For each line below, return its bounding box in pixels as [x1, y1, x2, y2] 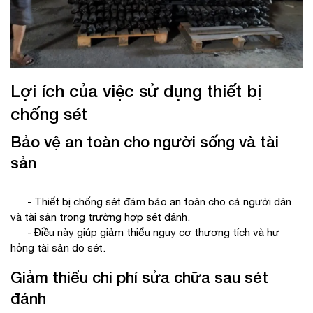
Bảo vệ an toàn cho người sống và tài [10, 133, 279, 152]
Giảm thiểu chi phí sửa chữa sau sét [10, 268, 268, 287]
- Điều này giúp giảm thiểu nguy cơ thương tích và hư [10, 226, 279, 239]
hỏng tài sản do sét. [10, 242, 105, 254]
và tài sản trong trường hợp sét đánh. [10, 211, 190, 224]
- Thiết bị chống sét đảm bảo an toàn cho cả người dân [10, 196, 291, 208]
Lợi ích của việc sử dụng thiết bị [10, 81, 261, 101]
